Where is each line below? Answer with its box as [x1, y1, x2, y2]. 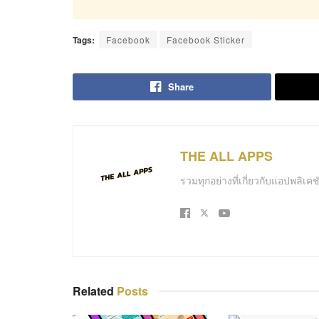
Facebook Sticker [167, 33, 245, 46]
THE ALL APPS [180, 147, 273, 166]
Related [73, 283, 117, 300]
